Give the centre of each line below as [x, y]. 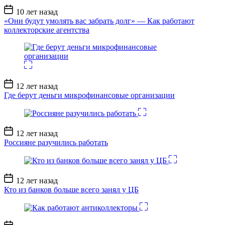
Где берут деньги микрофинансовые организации [89, 95]
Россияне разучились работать [56, 142]
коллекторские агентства [47, 30]
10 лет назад [37, 12]
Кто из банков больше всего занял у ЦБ [71, 189]
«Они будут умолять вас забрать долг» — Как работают [99, 21]
